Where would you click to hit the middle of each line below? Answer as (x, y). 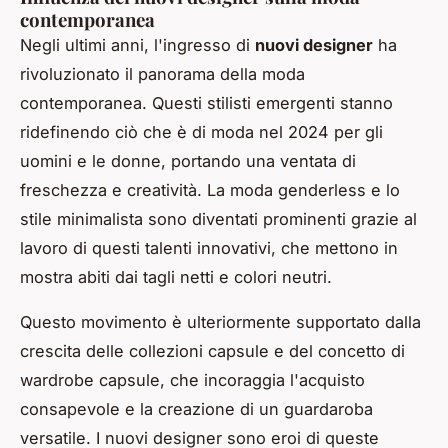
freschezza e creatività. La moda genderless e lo (210, 189)
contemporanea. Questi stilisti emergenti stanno (206, 102)
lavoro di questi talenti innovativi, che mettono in (209, 247)
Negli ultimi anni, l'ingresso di (137, 44)
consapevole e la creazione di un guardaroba (196, 408)
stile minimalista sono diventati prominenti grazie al (218, 218)
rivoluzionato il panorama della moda (162, 73)
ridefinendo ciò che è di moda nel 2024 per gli (201, 131)
